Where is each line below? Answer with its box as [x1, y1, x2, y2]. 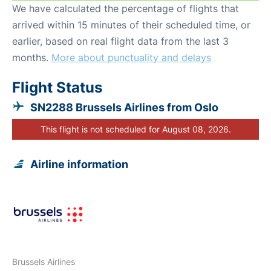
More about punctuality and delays [51, 51, 211, 64]
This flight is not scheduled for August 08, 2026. [40, 123, 231, 134]
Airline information [30, 157, 128, 171]
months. [12, 51, 51, 64]
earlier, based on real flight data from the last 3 [12, 34, 229, 47]
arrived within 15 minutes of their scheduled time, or [12, 18, 250, 31]
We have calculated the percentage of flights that [12, 2, 239, 15]
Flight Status [12, 78, 102, 96]
